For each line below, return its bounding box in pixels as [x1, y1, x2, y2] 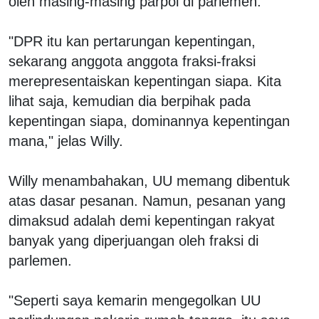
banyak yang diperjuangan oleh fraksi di [9, 232, 258, 249]
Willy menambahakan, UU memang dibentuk [9, 172, 290, 189]
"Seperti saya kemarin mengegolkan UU [9, 292, 261, 308]
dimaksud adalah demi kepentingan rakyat [9, 212, 275, 229]
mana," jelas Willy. [9, 132, 123, 149]
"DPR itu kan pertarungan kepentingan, [9, 33, 256, 49]
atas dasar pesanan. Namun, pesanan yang [9, 192, 286, 209]
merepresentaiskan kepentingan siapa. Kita [9, 73, 281, 89]
